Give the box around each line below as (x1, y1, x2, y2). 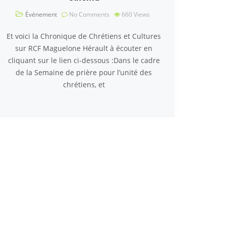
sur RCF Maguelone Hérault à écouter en (15, 43, 152, 53)
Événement (25, 10, 57, 19)
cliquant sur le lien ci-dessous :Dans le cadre (8, 55, 160, 65)
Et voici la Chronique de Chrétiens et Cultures (7, 31, 161, 41)
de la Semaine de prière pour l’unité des (16, 68, 152, 77)
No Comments (67, 10, 109, 19)
